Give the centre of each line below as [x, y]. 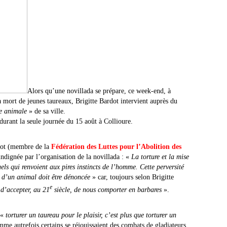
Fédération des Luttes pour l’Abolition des [116, 147]
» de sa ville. [46, 111]
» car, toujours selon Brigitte [132, 177]
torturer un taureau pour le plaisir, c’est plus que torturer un [91, 215]
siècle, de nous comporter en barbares [107, 190]
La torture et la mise [160, 157]
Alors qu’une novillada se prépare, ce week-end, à [99, 91]
